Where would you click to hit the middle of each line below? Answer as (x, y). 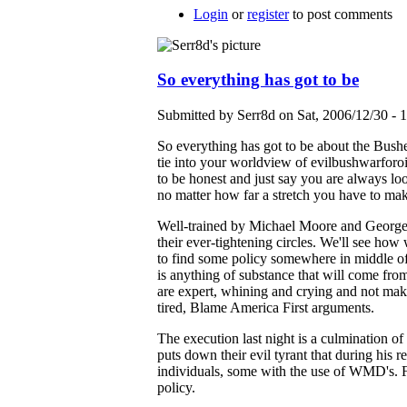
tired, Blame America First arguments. (266, 308)
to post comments (341, 14)
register (268, 14)
